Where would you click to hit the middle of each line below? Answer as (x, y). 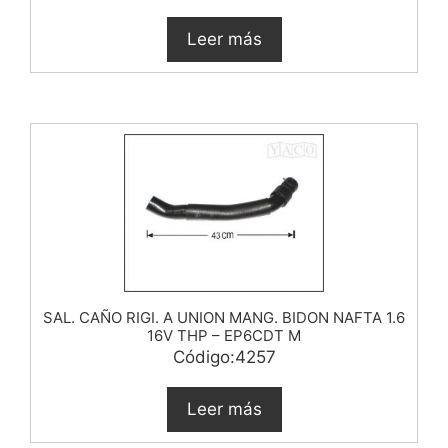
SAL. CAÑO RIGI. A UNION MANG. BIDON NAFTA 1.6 (224, 317)
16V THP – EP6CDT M (224, 335)
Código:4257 (224, 356)
